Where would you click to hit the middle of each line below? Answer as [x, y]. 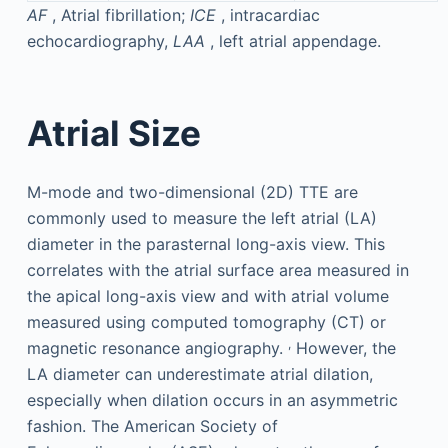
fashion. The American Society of [152, 426]
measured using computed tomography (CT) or [206, 322]
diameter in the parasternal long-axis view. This [205, 244]
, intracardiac [270, 15]
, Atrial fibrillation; [120, 15]
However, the [343, 348]
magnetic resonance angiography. [157, 348]
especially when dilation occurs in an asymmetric [212, 400]
